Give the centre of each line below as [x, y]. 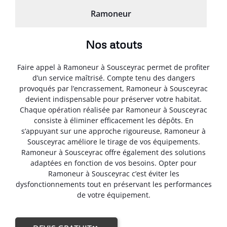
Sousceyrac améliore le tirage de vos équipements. [113, 141]
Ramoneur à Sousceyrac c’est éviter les [113, 173]
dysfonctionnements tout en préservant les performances [113, 184]
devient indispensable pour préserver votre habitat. [113, 99]
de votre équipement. [113, 195]
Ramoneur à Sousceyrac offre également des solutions [113, 152]
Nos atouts [113, 44]
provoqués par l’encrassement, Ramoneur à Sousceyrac [113, 88]
